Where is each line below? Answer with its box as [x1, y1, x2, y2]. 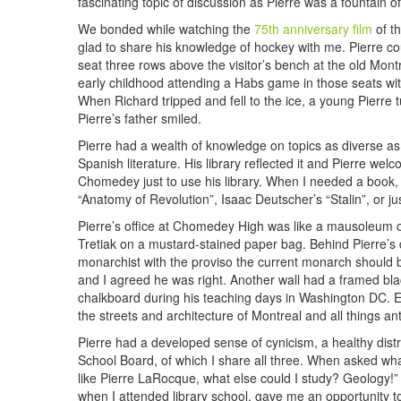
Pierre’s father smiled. [78, 109, 201, 127]
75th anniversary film [254, 20, 372, 38]
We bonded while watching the [78, 20, 254, 38]
